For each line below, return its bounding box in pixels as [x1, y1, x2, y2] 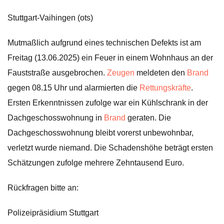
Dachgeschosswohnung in [7, 113, 104, 122]
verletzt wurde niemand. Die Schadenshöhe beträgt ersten [7, 143, 213, 152]
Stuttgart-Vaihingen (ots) [7, 13, 93, 22]
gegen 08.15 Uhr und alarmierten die [7, 83, 139, 92]
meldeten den [134, 68, 187, 77]
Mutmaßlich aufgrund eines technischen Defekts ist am [7, 38, 201, 47]
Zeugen [107, 68, 134, 77]
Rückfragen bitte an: [7, 183, 78, 192]
